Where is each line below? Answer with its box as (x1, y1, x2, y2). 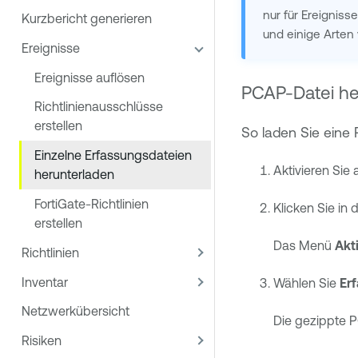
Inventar (22, 274, 68, 289)
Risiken (22, 333, 62, 348)
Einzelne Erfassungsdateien (34, 148, 192, 163)
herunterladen (34, 167, 114, 182)
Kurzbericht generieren (22, 11, 152, 26)
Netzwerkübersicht (22, 304, 129, 319)
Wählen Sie (272, 275, 340, 290)
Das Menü (272, 237, 335, 253)
